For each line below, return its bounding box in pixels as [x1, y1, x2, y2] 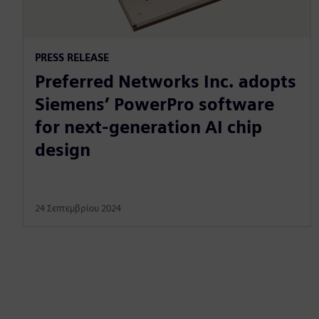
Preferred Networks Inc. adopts [35, 71, 296, 93]
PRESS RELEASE [35, 51, 109, 64]
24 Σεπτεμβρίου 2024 [35, 203, 121, 214]
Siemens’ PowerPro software [35, 94, 274, 115]
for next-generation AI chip [35, 117, 262, 138]
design [35, 140, 90, 161]
